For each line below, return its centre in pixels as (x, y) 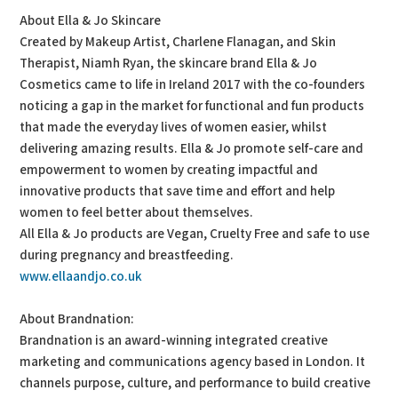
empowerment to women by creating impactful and (169, 170)
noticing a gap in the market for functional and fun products (192, 106)
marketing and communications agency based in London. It (193, 362)
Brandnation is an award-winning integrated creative (174, 341)
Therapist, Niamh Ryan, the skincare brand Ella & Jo (169, 64)
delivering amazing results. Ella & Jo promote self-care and (192, 149)
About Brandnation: (77, 319)
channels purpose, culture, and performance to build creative (195, 383)
